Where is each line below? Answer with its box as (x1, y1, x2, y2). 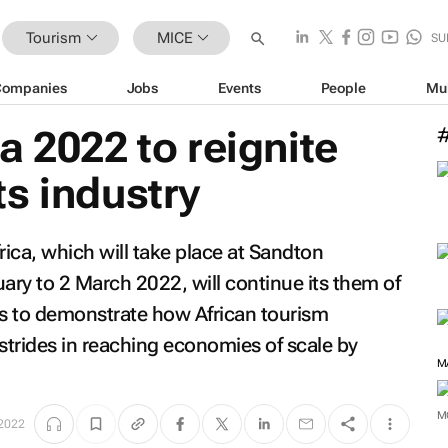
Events (218, 79, 261, 96)
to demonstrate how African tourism (7, 302, 328, 326)
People (320, 79, 366, 96)
